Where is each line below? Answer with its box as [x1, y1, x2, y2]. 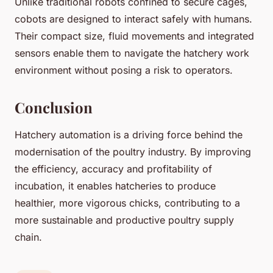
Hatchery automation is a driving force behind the [15, 128, 243, 141]
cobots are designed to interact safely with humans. [15, 12, 252, 25]
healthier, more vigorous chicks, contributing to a [15, 196, 240, 209]
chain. [15, 230, 42, 243]
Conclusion [15, 97, 93, 117]
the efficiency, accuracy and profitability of [15, 162, 212, 175]
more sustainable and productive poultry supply [15, 213, 234, 226]
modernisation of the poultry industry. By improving [15, 145, 251, 158]
